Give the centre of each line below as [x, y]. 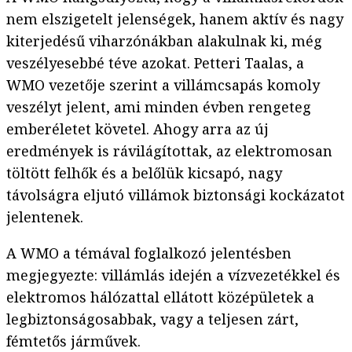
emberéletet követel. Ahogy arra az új [137, 129]
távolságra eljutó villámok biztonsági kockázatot [176, 195]
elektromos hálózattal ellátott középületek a [160, 297]
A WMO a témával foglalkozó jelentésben [149, 253]
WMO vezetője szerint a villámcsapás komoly [163, 85]
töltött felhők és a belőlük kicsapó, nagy [144, 173]
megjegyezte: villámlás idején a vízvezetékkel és [173, 275]
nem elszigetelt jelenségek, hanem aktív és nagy [175, 19]
